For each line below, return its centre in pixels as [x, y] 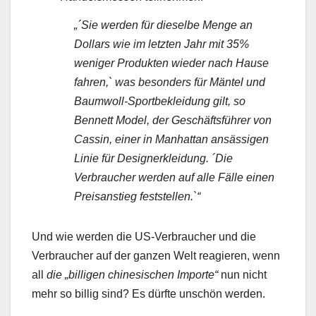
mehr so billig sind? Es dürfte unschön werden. [148, 294]
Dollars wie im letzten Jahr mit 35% [162, 44]
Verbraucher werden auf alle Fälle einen [174, 178]
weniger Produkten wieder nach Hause [171, 63]
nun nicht [242, 275]
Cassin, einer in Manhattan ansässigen [171, 140]
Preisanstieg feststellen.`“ [137, 197]
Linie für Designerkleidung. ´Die [153, 159]
